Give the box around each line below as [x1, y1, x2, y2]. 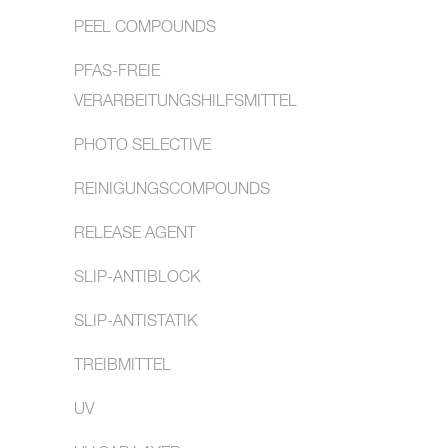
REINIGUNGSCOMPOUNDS [74, 182, 270, 198]
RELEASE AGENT [74, 226, 196, 242]
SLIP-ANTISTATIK [74, 314, 197, 330]
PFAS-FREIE [74, 64, 160, 80]
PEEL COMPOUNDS [74, 20, 216, 36]
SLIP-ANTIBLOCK [74, 270, 200, 286]
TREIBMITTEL [74, 358, 171, 374]
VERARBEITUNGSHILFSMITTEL [74, 94, 297, 110]
